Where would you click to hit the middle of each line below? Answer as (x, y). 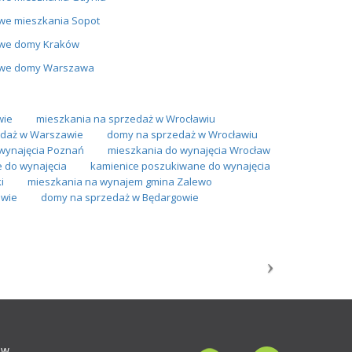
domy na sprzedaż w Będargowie (120, 197)
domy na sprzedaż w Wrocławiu (182, 134)
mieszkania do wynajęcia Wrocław (189, 150)
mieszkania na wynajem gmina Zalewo (119, 181)
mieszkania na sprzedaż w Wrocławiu (126, 118)
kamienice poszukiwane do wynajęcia (180, 165)
